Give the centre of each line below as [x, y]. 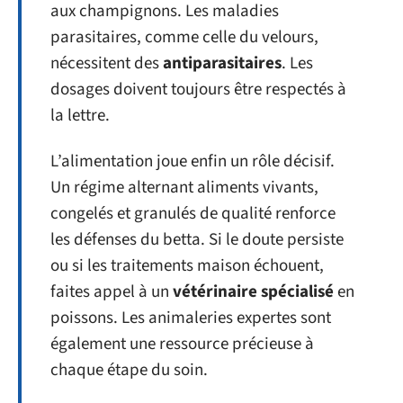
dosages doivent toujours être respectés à [198, 89]
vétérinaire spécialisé [253, 292]
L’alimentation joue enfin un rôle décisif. [193, 161]
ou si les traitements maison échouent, [187, 266]
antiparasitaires [222, 63]
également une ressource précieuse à [182, 344]
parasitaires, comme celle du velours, [184, 37]
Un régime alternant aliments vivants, [184, 188]
